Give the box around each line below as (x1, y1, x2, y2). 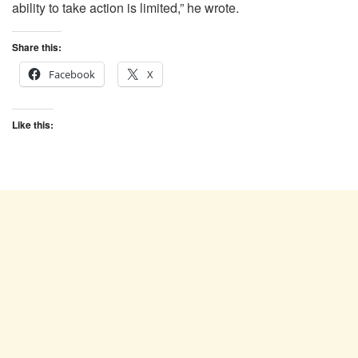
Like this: (12, 117, 54, 132)
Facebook (49, 66, 95, 82)
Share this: (12, 39, 62, 54)
